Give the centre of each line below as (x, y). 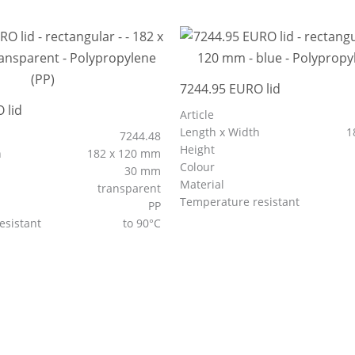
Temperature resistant (242, 202)
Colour (199, 167)
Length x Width (222, 132)
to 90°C (144, 223)
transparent (131, 189)
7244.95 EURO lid (231, 89)
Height (199, 150)
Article (197, 115)
